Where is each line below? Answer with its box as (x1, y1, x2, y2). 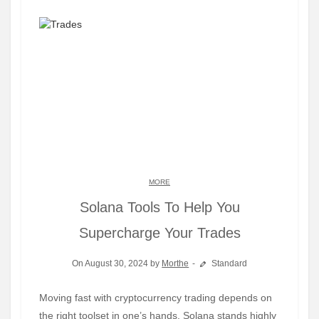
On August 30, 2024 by (72, 258, 162, 269)
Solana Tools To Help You (79, 199, 240, 216)
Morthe (162, 258, 189, 269)
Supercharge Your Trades (78, 225, 241, 241)
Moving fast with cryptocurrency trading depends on (39, 292, 48, 304)
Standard (209, 258, 247, 269)
